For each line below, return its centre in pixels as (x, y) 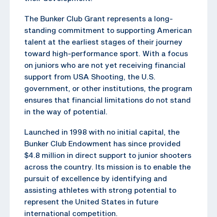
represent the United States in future (91, 201)
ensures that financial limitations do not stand (108, 100)
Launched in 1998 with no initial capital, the (102, 132)
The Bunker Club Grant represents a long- (99, 18)
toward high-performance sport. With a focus (106, 53)
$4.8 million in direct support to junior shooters (108, 155)
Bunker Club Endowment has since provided (102, 143)
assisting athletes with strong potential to (100, 190)
